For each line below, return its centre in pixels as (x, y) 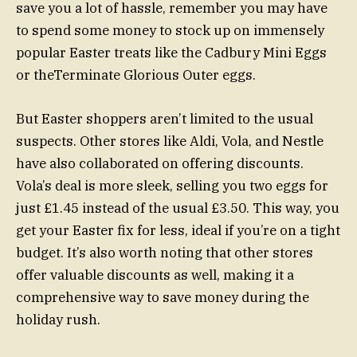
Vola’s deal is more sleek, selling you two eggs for (172, 185)
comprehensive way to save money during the (163, 297)
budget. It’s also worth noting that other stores (165, 252)
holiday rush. (58, 319)
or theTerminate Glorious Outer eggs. (136, 75)
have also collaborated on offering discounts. (160, 163)
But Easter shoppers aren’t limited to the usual (165, 118)
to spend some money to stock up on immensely (170, 31)
